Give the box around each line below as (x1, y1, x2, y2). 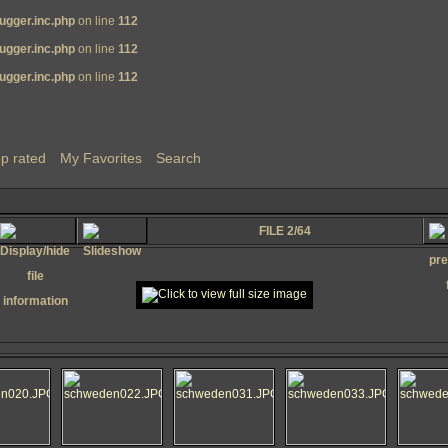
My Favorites (60, 150, 142, 166)
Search (156, 150, 201, 166)
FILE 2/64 (259, 224, 311, 238)
